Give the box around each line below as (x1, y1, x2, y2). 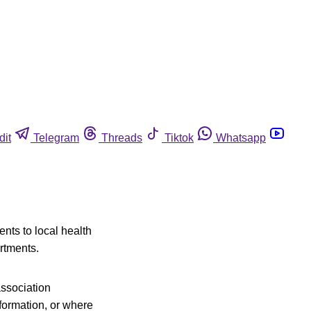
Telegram (33, 131, 79, 144)
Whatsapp (216, 131, 266, 144)
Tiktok (165, 131, 194, 144)
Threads (101, 131, 142, 144)
